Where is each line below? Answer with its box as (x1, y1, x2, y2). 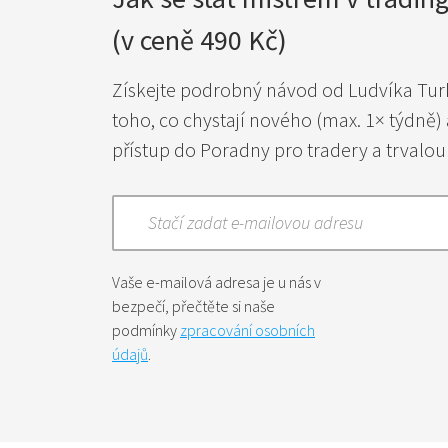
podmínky (112, 319, 180, 340)
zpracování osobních (180, 319, 315, 340)
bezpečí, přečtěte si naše (112, 295, 275, 316)
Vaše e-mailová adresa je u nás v (112, 271, 321, 292)
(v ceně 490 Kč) (112, 21, 287, 58)
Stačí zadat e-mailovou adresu (148, 210, 363, 234)
